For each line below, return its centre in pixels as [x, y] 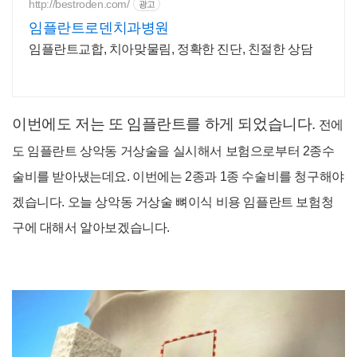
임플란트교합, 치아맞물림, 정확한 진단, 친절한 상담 [171, 49]
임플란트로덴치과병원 [99, 28]
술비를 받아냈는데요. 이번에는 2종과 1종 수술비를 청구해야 [178, 177]
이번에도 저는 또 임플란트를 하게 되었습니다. [164, 124]
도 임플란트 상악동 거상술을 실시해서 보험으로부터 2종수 [173, 151]
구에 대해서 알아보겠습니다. [91, 228]
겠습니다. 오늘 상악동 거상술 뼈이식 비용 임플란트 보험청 [173, 202]
